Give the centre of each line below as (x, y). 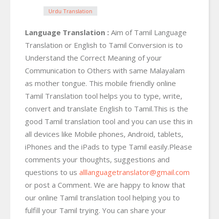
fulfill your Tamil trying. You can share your (96, 210)
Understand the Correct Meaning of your (93, 57)
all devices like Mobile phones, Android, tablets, (104, 134)
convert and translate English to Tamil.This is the (107, 108)
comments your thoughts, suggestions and (97, 159)
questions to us (52, 172)
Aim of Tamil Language (148, 32)
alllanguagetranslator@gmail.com (134, 172)
